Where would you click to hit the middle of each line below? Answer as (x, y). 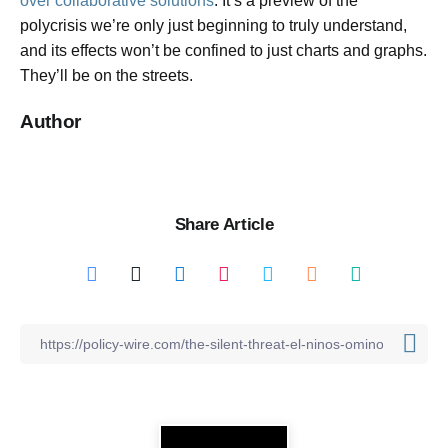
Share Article (224, 224)
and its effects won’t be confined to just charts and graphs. (223, 50)
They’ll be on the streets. (106, 75)
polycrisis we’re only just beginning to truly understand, (213, 25)
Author (50, 122)
